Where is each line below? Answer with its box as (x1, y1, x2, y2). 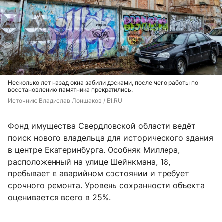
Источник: (8, 97, 39, 105)
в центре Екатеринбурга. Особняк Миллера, (8, 145, 180, 155)
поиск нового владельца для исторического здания (8, 133, 213, 143)
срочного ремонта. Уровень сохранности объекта (8, 180, 205, 191)
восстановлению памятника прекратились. (8, 86, 133, 94)
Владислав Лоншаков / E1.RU (39, 97, 122, 105)
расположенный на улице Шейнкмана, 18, (8, 157, 170, 167)
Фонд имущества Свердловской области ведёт (8, 121, 196, 131)
